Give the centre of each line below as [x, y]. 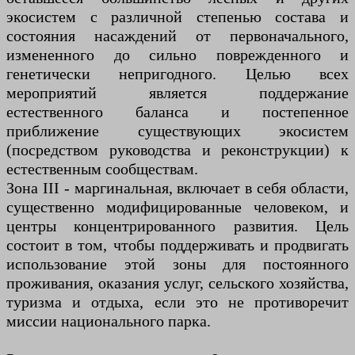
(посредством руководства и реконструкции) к [177, 150]
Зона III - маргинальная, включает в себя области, [177, 188]
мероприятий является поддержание [177, 93]
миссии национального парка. [109, 321]
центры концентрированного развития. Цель [177, 226]
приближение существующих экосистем [177, 131]
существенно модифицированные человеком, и [177, 207]
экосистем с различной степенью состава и [177, 17]
